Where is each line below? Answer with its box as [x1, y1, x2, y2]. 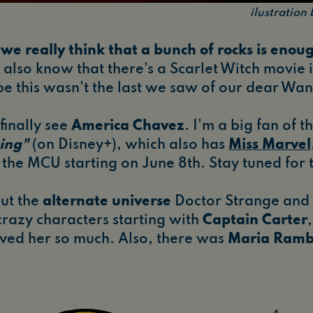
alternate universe [43, 195, 171, 210]
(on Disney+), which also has [29, 138, 228, 153]
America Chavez [71, 119, 184, 134]
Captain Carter [203, 214, 307, 228]
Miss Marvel [228, 138, 311, 153]
